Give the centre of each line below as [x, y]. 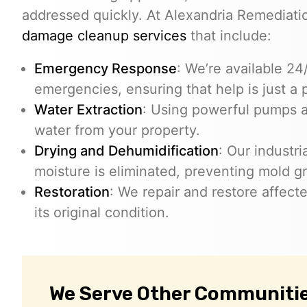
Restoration [72, 192]
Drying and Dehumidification [126, 150]
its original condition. [102, 212]
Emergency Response [106, 68]
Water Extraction [88, 109]
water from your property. [117, 130]
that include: [229, 35]
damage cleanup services [104, 35]
